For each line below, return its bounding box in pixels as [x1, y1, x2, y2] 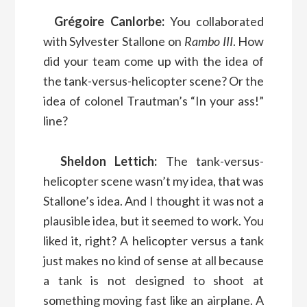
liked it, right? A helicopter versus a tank [42, 232, 265, 248]
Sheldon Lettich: [60, 153, 158, 169]
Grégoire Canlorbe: [54, 13, 164, 29]
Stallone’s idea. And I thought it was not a [42, 193, 265, 208]
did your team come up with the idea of [42, 53, 265, 69]
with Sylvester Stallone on [42, 33, 184, 49]
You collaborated [164, 13, 265, 29]
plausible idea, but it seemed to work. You [42, 212, 265, 228]
